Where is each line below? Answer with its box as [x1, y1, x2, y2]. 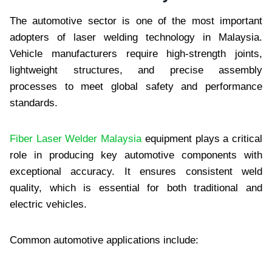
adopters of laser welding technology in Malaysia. [10, 31, 262, 43]
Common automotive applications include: [10, 234, 199, 246]
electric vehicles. [10, 198, 87, 210]
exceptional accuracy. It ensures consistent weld [10, 165, 262, 177]
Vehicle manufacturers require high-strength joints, [10, 47, 262, 59]
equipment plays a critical [141, 132, 263, 144]
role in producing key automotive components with [10, 149, 262, 161]
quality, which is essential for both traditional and [10, 182, 262, 194]
